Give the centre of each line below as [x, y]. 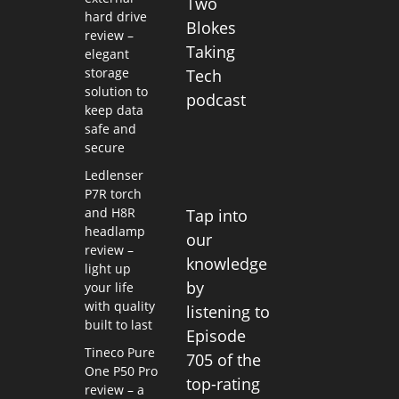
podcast [216, 100]
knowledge [227, 263]
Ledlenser [114, 175]
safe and [110, 129]
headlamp [114, 231]
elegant [106, 54]
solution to [116, 91]
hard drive [115, 16]
